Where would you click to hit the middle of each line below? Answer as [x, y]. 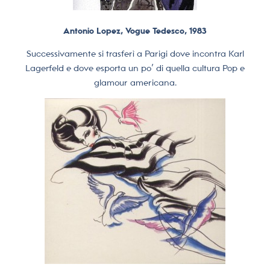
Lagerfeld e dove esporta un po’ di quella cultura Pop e [135, 68]
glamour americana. [135, 83]
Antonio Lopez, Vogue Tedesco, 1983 [135, 30]
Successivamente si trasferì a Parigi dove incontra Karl [135, 54]
